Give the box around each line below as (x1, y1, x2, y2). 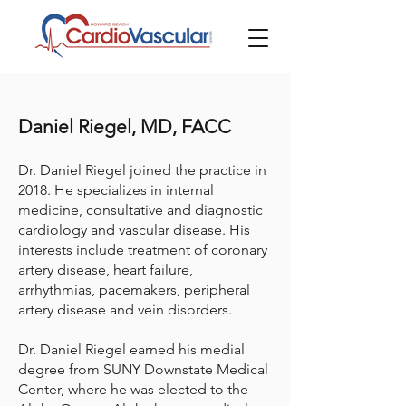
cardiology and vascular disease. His (18, 221, 250, 238)
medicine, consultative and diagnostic (18, 201, 263, 218)
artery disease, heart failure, (18, 261, 193, 278)
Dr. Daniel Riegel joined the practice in (18, 161, 266, 179)
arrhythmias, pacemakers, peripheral (18, 281, 250, 298)
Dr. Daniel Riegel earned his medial (18, 341, 245, 358)
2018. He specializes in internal (18, 181, 214, 198)
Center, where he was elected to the (18, 381, 248, 398)
